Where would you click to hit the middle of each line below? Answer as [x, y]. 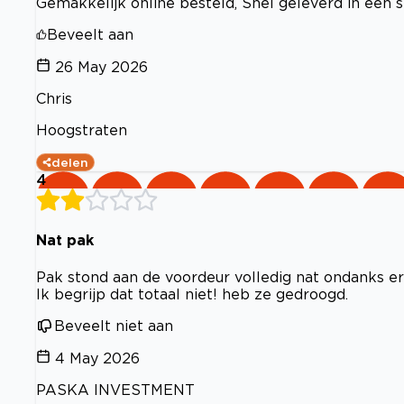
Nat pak [65, 240]
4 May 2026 [97, 358]
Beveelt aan [90, 35]
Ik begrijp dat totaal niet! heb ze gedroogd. [192, 294]
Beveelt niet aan [114, 325]
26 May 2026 [101, 67]
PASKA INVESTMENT [115, 389]
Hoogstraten [82, 130]
